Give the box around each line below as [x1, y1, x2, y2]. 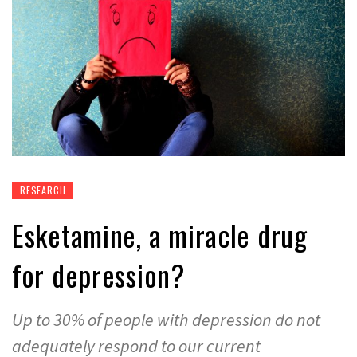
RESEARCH [20, 182, 66, 197]
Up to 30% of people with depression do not [12, 308, 320, 331]
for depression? [12, 253, 185, 296]
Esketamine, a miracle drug [12, 213, 308, 256]
